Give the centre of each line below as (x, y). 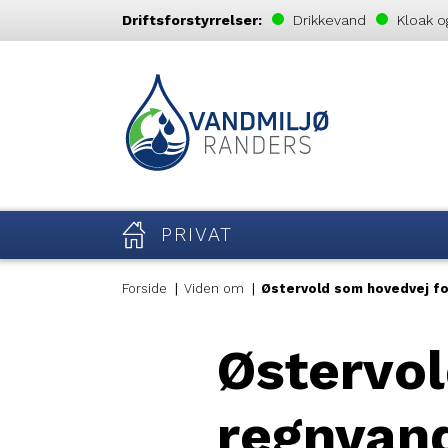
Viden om (214, 289)
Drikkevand (327, 20)
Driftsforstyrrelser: (192, 20)
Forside (144, 289)
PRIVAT (197, 235)
